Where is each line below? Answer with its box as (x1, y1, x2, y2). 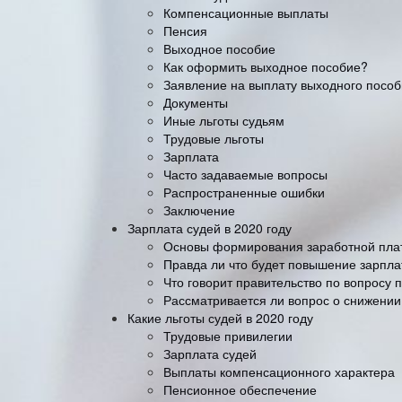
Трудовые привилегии (163, 326, 293, 345)
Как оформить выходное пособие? (163, 57, 368, 75)
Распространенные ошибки (163, 182, 325, 201)
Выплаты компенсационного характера (163, 362, 395, 380)
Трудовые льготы (163, 128, 264, 147)
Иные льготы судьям (163, 110, 284, 129)
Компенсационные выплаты (163, 3, 328, 22)
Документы (163, 92, 228, 111)
